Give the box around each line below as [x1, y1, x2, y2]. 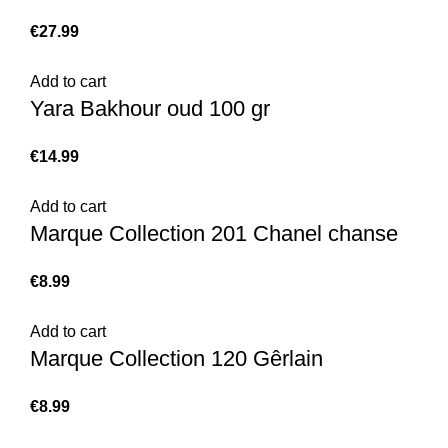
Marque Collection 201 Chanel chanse [30, 221, 398, 246]
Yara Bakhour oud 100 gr [30, 96, 270, 121]
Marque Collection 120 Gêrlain [30, 346, 323, 371]
